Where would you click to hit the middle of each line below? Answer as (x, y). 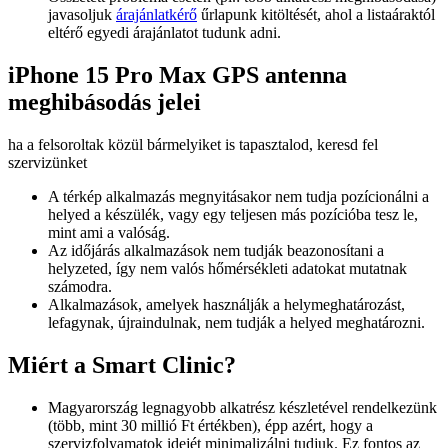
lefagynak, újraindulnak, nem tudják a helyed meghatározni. (236, 323)
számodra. (80, 287)
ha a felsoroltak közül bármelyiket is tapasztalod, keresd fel (193, 145)
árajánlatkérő (156, 15)
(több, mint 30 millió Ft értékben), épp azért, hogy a (210, 425)
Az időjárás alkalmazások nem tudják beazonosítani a (216, 251)
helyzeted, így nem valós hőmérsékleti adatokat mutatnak (227, 269)
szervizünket (47, 163)
